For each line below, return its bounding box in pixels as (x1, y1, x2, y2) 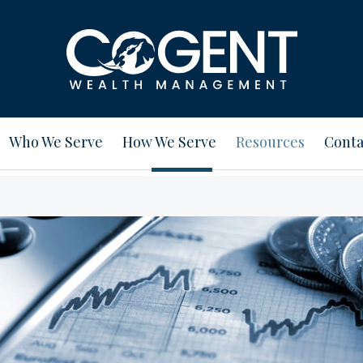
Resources (236, 132, 305, 152)
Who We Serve (9, 132, 103, 152)
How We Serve (122, 132, 216, 152)
